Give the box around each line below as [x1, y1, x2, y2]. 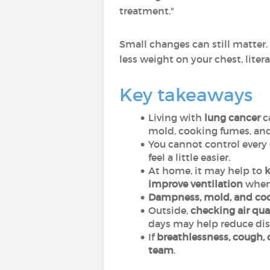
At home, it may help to [148, 165, 265, 177]
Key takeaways [119, 84, 253, 106]
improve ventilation [148, 178, 243, 190]
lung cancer [204, 111, 260, 124]
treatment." [119, 5, 174, 17]
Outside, [148, 204, 190, 216]
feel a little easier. [148, 151, 230, 163]
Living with [148, 111, 204, 124]
